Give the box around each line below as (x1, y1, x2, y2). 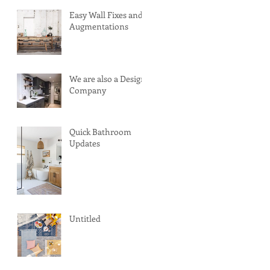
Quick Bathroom (69, 126, 131, 137)
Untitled (69, 213, 101, 224)
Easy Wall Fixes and (69, 9, 143, 20)
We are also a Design (69, 73, 146, 84)
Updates (69, 137, 100, 149)
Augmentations (69, 20, 128, 32)
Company (69, 84, 106, 96)
